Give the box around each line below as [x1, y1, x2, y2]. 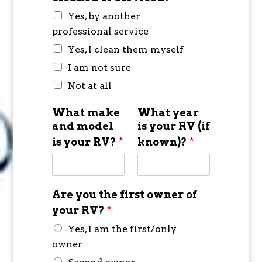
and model [51, 120, 113, 133]
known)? [137, 136, 189, 149]
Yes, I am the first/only [67, 223, 177, 235]
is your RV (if [137, 120, 210, 133]
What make [51, 106, 120, 119]
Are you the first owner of [51, 188, 197, 201]
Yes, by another [67, 11, 140, 22]
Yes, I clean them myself [67, 44, 184, 56]
